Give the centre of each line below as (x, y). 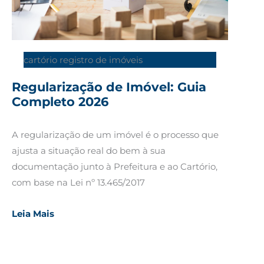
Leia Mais (33, 214)
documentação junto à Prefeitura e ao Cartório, (115, 166)
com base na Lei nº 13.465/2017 (78, 182)
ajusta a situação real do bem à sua (89, 150)
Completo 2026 (60, 101)
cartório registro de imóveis (83, 60)
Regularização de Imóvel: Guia (109, 87)
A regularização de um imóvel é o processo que (115, 134)
